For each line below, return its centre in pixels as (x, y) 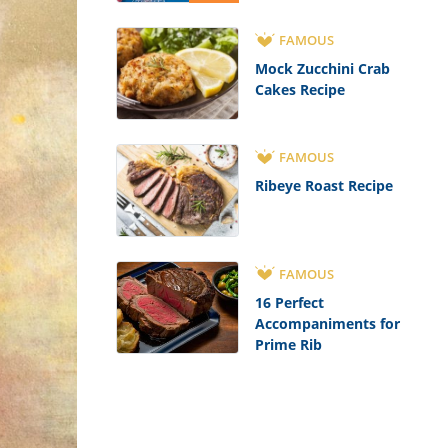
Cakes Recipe (299, 90)
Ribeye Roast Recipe (323, 186)
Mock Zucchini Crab (322, 69)
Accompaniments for (327, 323)
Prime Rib (288, 344)
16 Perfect (289, 302)
